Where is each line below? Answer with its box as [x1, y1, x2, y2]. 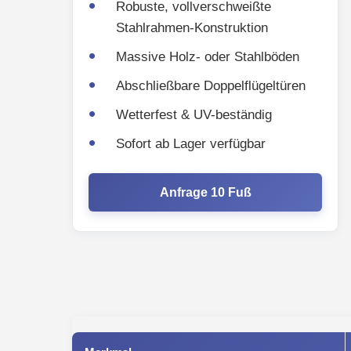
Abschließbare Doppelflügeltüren [115, 78, 306, 94]
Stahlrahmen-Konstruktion [115, 20, 268, 36]
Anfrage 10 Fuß [159, 186, 251, 200]
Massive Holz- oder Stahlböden [115, 49, 299, 65]
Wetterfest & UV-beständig [115, 107, 272, 123]
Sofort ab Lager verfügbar [115, 136, 266, 152]
